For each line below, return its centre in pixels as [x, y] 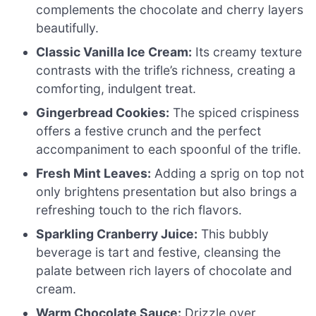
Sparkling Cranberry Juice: [117, 234]
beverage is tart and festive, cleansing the [159, 253]
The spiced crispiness [235, 113]
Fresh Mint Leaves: [94, 174]
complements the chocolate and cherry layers [170, 10]
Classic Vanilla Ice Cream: [114, 52]
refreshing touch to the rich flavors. [139, 210]
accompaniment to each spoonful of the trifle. [169, 150]
